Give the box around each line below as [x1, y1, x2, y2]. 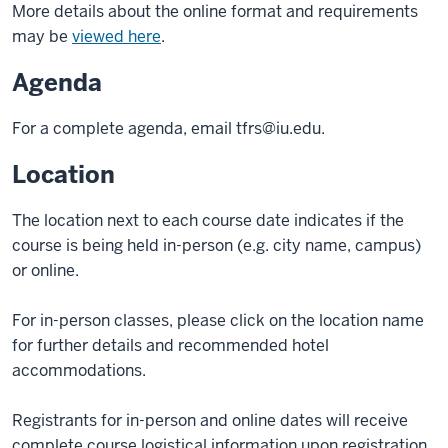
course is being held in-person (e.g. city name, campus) [12, 235, 421, 256]
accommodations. [12, 360, 146, 381]
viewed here [72, 26, 161, 47]
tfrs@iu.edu [236, 118, 321, 139]
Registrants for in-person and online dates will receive [12, 410, 408, 431]
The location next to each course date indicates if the [12, 210, 404, 231]
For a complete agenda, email [12, 118, 236, 139]
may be [12, 26, 72, 47]
